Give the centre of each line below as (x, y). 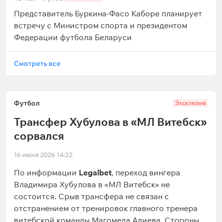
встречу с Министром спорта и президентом (101, 25)
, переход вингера (146, 172)
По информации (46, 172)
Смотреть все (37, 63)
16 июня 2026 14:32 (43, 155)
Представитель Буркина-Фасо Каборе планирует (108, 13)
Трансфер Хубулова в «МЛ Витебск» (110, 122)
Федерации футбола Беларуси (73, 37)
